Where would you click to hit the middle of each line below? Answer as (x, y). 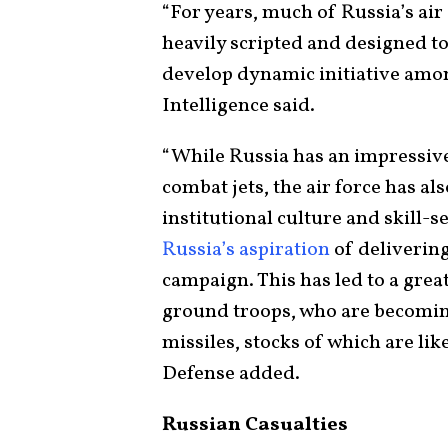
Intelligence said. (238, 105)
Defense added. (231, 373)
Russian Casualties (257, 424)
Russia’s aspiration (246, 249)
